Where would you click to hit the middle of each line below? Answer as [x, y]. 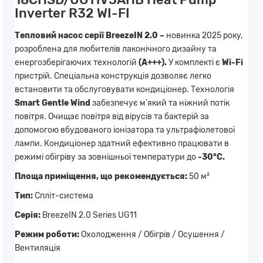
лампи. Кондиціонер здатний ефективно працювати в [122, 143]
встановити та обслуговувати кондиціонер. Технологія [124, 89]
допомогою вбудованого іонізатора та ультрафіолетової [125, 130]
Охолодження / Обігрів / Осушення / [152, 234]
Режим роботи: [47, 234]
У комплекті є [194, 62]
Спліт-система [63, 195]
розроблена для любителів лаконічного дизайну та [116, 49]
